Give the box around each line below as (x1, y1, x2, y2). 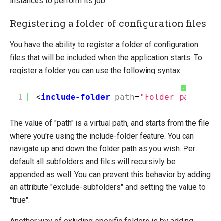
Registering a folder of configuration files (10, 17, 206, 30)
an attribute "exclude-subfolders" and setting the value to (10, 183, 206, 192)
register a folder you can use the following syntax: (10, 66, 182, 75)
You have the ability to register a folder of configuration (10, 40, 198, 50)
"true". (10, 195, 30, 205)
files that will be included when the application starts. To (10, 53, 202, 63)
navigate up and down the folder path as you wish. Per (10, 144, 195, 154)
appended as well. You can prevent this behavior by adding (10, 170, 211, 180)
